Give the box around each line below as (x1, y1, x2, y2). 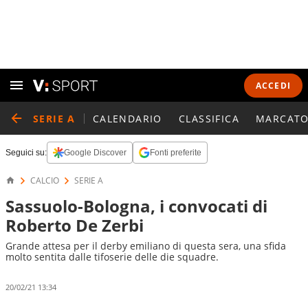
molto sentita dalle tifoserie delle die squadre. (5, 250, 219, 263)
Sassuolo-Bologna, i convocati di (5, 195, 267, 217)
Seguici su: (5, 148, 47, 157)
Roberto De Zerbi (5, 214, 144, 236)
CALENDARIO (92, 111, 162, 125)
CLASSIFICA (178, 111, 239, 125)
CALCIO (30, 175, 59, 186)
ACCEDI (255, 79, 291, 91)
